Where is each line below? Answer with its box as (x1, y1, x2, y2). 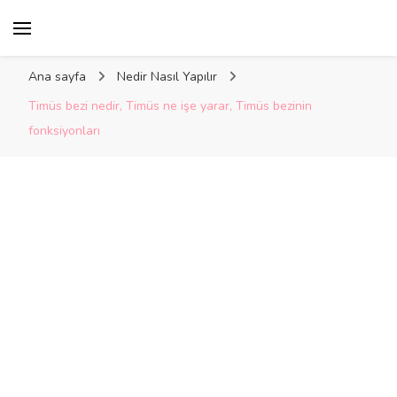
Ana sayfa (28, 68, 86, 85)
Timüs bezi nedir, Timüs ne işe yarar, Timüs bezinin (28, 97, 312, 114)
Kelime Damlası (41, 20, 290, 60)
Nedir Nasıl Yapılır (117, 68, 221, 85)
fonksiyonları (28, 122, 100, 139)
